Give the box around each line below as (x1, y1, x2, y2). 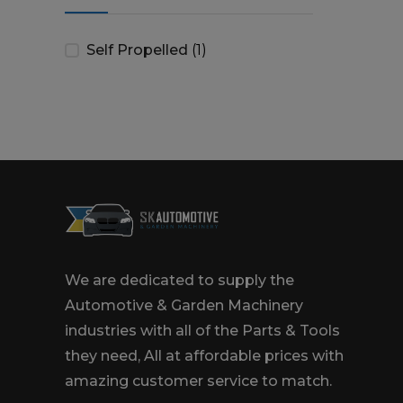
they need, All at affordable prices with (65, 347, 344, 365)
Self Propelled (86, 40, 188, 58)
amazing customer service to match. (65, 372, 332, 390)
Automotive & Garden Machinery (65, 297, 303, 315)
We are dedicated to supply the (65, 272, 294, 290)
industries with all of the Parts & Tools (65, 322, 340, 340)
